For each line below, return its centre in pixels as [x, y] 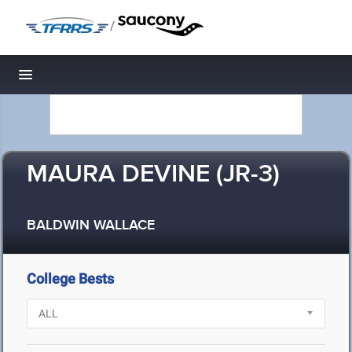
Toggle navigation [79, 79]
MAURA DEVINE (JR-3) [153, 175]
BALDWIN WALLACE [91, 226]
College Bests [70, 279]
